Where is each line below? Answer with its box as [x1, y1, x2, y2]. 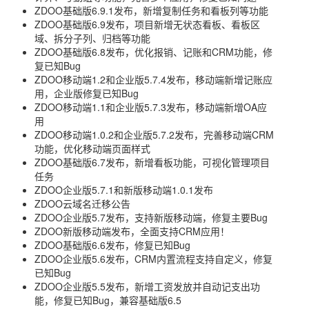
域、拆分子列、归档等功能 [34, 31, 150, 45]
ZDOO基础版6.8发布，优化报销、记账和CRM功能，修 [34, 45, 272, 59]
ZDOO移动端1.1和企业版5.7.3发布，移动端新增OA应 [34, 100, 267, 114]
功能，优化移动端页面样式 [34, 141, 150, 155]
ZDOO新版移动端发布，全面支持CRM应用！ [34, 224, 230, 238]
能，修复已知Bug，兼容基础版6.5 [34, 293, 181, 307]
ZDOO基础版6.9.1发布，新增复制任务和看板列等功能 [34, 3, 268, 17]
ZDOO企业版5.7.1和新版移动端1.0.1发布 [34, 183, 213, 197]
